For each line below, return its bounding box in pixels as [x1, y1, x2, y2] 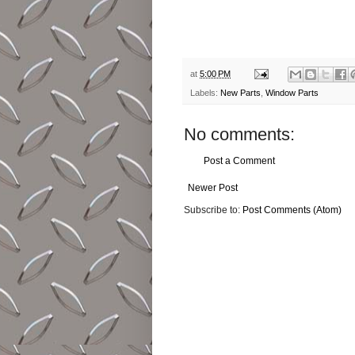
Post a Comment [204, 155, 275, 166]
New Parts [220, 87, 261, 97]
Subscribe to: [184, 204, 242, 216]
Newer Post [188, 181, 238, 193]
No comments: [184, 124, 295, 144]
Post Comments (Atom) [242, 204, 342, 216]
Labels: [190, 87, 220, 97]
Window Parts [265, 87, 319, 97]
